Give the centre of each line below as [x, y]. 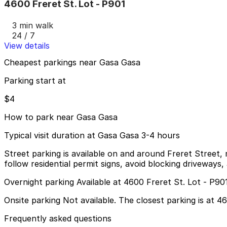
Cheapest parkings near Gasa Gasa [72, 63]
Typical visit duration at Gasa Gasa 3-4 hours [92, 136]
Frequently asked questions [58, 219]
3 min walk [33, 25]
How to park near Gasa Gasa [61, 117]
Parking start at [35, 81]
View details [27, 45]
